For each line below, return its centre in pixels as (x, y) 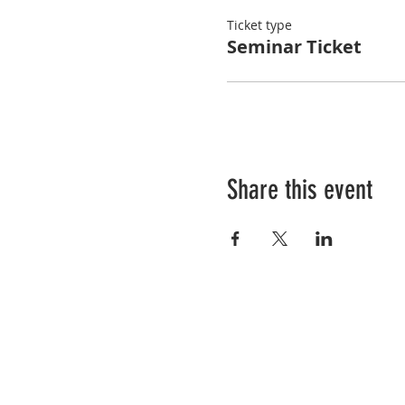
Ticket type (259, 25)
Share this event (299, 190)
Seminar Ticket (294, 47)
